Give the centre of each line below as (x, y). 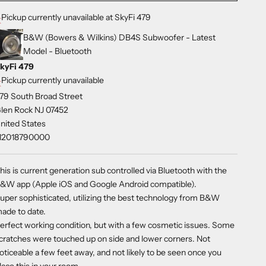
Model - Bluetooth (58, 51)
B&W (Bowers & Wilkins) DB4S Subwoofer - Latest (120, 38)
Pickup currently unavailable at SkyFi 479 (76, 18)
